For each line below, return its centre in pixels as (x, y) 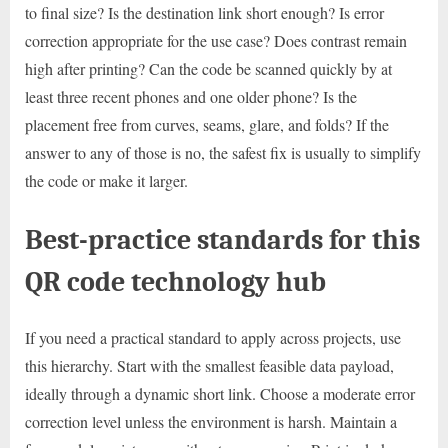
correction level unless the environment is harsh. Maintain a (211, 421)
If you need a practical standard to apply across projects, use (213, 337)
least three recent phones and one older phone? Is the (191, 96)
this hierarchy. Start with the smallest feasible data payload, (209, 365)
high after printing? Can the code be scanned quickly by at (208, 68)
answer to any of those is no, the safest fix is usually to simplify (223, 152)
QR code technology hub (175, 281)
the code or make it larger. (106, 180)
